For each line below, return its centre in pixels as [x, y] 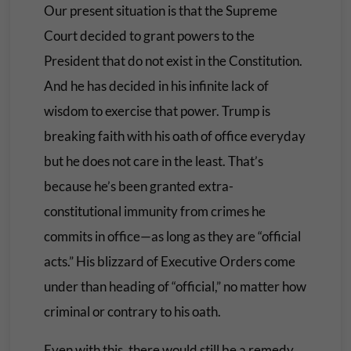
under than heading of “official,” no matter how [175, 286]
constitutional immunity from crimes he [154, 211]
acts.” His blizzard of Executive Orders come [169, 261]
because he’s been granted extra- [138, 186]
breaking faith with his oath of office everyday [174, 136]
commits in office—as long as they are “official [172, 236]
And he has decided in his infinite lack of [156, 86]
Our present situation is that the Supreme [160, 11]
